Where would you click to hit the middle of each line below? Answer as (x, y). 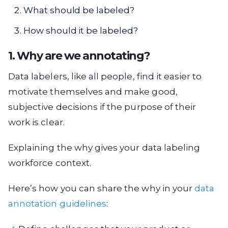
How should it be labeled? (81, 31)
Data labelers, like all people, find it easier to (105, 76)
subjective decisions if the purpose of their (102, 107)
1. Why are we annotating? (79, 56)
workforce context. (50, 163)
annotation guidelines (58, 204)
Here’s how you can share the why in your (102, 188)
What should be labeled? (79, 10)
